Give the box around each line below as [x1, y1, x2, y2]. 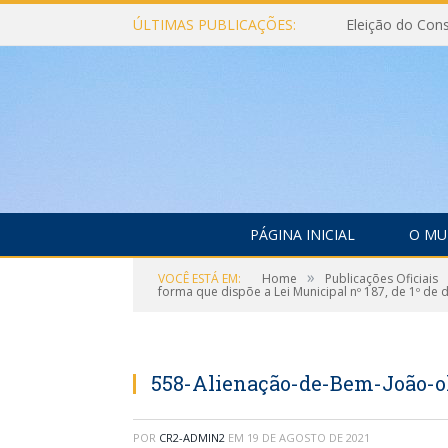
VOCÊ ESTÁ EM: [158, 270, 241, 287]
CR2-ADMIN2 [159, 430, 225, 445]
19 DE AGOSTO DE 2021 [247, 430, 370, 445]
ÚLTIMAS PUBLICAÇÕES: [133, 15, 296, 34]
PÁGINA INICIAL [250, 225, 355, 244]
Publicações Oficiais [325, 270, 438, 287]
